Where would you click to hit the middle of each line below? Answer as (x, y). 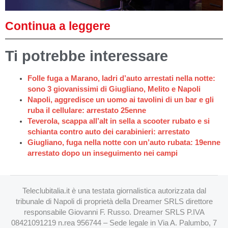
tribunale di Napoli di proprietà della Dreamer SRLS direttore (114, 202)
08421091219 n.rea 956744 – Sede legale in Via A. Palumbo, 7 (114, 223)
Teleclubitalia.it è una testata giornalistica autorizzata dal (114, 191)
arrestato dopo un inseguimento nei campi (102, 153)
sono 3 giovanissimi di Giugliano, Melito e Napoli (114, 89)
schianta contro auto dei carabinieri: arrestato (108, 132)
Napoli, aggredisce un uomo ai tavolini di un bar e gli (120, 99)
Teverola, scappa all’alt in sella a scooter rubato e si (118, 121)
